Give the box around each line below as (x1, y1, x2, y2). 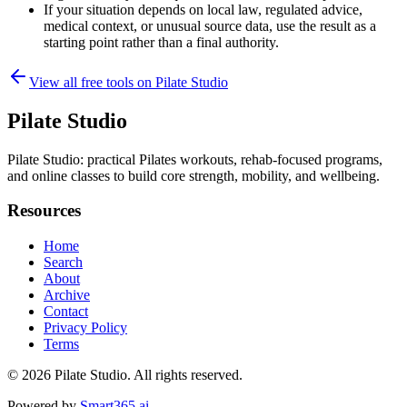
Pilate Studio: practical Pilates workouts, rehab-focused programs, (7, 151, 382, 167)
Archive (44, 287, 90, 303)
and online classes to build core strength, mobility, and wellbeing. (7, 167, 380, 184)
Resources (7, 201, 81, 221)
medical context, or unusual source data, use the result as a (44, 17, 376, 34)
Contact (44, 303, 88, 320)
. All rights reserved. (127, 367, 243, 383)
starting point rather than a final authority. (44, 34, 279, 50)
